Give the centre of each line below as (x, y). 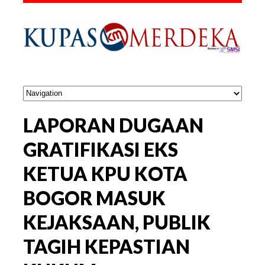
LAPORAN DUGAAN (113, 125)
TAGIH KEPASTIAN (106, 246)
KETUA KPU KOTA (105, 173)
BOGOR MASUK (94, 198)
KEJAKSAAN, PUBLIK (117, 222)
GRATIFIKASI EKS (101, 149)
